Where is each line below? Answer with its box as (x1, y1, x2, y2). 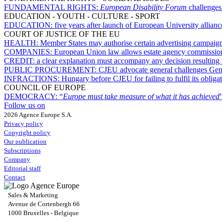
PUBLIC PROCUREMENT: (4, 65, 99, 74)
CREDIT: (4, 56, 37, 65)
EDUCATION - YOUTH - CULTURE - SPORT (4, 11, 160, 20)
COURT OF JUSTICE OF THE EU (4, 29, 120, 38)
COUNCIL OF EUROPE (4, 83, 86, 92)
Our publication (4, 137, 47, 145)
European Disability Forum (100, 2, 187, 11)
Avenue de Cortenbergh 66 (8, 200, 80, 208)
